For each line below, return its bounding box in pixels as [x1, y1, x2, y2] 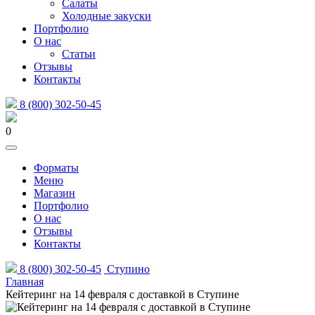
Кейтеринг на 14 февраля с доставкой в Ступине [6, 288, 239, 300]
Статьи [62, 48, 96, 60]
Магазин [34, 187, 75, 199]
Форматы [34, 162, 79, 174]
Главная [6, 276, 44, 288]
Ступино [104, 263, 150, 275]
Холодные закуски [62, 10, 151, 22]
